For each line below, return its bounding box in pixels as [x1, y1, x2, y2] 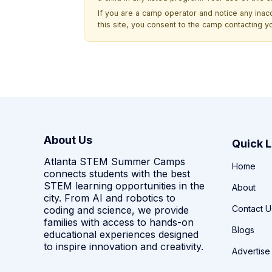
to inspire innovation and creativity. [44, 240, 203, 253]
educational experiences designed [44, 228, 199, 240]
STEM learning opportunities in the [44, 179, 205, 192]
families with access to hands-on [44, 216, 194, 228]
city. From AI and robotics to [44, 191, 175, 204]
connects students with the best [44, 167, 190, 180]
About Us [44, 133, 92, 146]
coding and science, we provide [44, 203, 189, 216]
